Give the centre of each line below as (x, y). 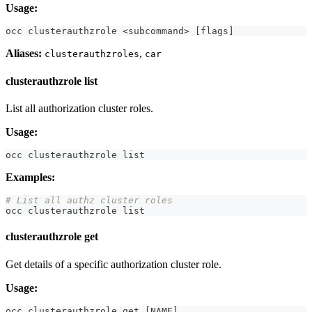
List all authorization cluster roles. (79, 108)
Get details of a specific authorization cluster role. (114, 264)
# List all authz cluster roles (89, 200)
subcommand (156, 31)
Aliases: (24, 54)
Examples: (30, 177)
